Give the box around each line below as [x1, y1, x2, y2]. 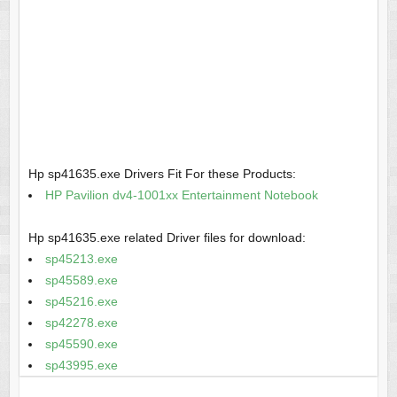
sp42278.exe [44, 315, 118, 331]
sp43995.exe [44, 358, 118, 373]
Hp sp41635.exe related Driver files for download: [27, 230, 306, 245]
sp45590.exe [44, 337, 118, 352]
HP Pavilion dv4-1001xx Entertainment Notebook [44, 188, 318, 203]
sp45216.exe [44, 294, 118, 309]
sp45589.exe [44, 273, 118, 288]
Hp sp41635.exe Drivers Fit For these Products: [27, 167, 296, 182]
